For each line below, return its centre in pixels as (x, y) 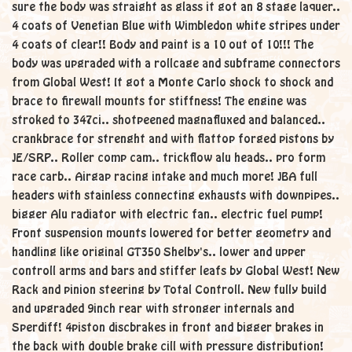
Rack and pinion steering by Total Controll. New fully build (169, 290)
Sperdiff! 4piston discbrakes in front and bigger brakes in (168, 328)
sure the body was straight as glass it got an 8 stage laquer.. (176, 7)
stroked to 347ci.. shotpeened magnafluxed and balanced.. (169, 120)
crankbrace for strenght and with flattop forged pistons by (173, 139)
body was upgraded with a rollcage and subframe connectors (176, 64)
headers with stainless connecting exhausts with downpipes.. (176, 196)
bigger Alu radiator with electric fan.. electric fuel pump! (167, 214)
